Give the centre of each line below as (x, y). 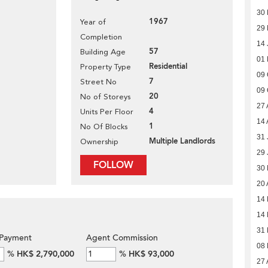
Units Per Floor (107, 112)
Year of (93, 22)
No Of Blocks (104, 127)
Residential (168, 66)
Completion (101, 37)
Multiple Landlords (182, 141)
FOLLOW (113, 165)
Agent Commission (122, 238)
